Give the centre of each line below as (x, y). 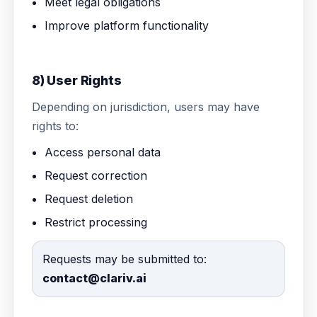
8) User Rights (77, 80)
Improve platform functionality (127, 25)
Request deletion (89, 199)
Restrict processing (96, 222)
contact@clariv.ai (94, 278)
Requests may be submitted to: (125, 259)
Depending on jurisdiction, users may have (146, 107)
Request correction (96, 175)
